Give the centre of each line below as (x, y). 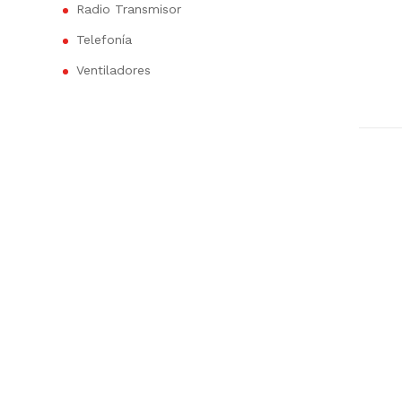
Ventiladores (114, 70)
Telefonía (104, 39)
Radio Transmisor (129, 9)
